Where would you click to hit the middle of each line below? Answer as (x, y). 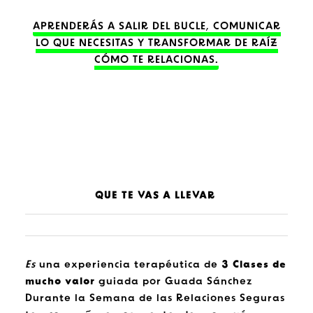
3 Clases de (254, 265)
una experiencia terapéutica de (128, 265)
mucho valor (60, 282)
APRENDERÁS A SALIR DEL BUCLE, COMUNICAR (156, 27)
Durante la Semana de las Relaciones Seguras (155, 298)
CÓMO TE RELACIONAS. (156, 60)
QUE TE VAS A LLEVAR (156, 196)
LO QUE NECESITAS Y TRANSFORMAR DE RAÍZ (156, 43)
